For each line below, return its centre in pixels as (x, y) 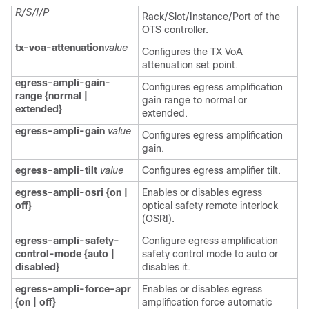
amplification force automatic (207, 302)
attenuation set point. (190, 65)
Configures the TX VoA (192, 52)
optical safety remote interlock (210, 206)
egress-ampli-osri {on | (71, 192)
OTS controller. (175, 30)
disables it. (166, 267)
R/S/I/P (32, 12)
